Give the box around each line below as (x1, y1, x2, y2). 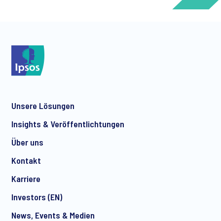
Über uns (11, 136, 43, 147)
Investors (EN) (11, 191, 62, 202)
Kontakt (11, 154, 41, 166)
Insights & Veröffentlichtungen (11, 118, 124, 129)
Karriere (11, 173, 40, 184)
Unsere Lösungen (11, 100, 74, 111)
